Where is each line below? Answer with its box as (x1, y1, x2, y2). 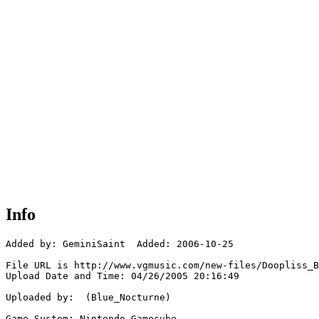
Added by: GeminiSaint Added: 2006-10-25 (6, 239, 234, 250)
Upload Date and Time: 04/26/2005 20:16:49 (6, 271, 239, 282)
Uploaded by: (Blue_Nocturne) (6, 292, 171, 303)
